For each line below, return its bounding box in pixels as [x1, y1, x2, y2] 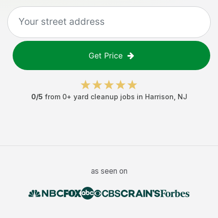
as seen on [91, 166, 127, 176]
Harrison [145, 92, 174, 101]
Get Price [89, 51, 123, 60]
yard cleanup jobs [73, 92, 135, 101]
